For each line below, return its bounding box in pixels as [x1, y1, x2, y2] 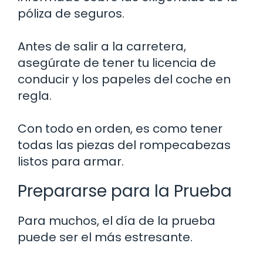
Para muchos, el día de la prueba [18, 212, 215, 229]
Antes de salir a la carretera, [18, 38, 186, 55]
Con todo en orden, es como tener [18, 120, 222, 137]
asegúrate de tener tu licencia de [18, 54, 216, 71]
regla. [18, 87, 52, 104]
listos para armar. [18, 153, 124, 170]
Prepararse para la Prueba [18, 179, 232, 203]
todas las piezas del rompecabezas [18, 136, 231, 153]
